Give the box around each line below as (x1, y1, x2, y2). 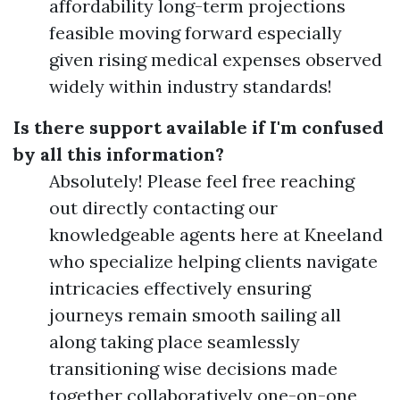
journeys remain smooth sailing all (49, 304, 341, 326)
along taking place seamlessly (49, 330, 300, 353)
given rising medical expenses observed (49, 48, 382, 71)
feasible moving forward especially (49, 21, 342, 44)
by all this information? (13, 143, 224, 165)
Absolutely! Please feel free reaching (49, 170, 354, 192)
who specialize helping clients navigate (49, 250, 378, 272)
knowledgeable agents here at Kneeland (49, 223, 383, 246)
